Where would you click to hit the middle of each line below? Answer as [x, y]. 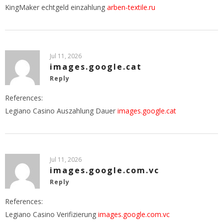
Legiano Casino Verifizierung [52, 214]
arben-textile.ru [131, 7]
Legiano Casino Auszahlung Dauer [61, 111]
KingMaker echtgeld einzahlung [56, 7]
